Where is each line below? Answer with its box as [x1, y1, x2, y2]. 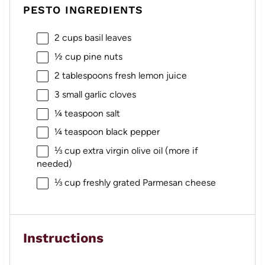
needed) [36, 158, 72, 170]
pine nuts [80, 50, 122, 62]
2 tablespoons [54, 69, 112, 81]
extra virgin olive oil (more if [80, 145, 198, 157]
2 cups [54, 31, 82, 43]
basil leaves [82, 31, 131, 43]
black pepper [103, 126, 160, 138]
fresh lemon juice [112, 69, 187, 81]
